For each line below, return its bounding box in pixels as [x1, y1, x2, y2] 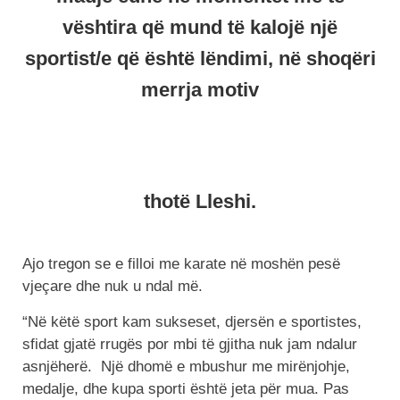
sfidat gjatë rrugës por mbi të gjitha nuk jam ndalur [22, 335, 357, 353]
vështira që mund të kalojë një [62, 16, 337, 39]
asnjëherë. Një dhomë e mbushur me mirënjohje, [22, 357, 350, 375]
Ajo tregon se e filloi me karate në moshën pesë [22, 255, 340, 273]
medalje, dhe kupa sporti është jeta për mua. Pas [22, 379, 349, 397]
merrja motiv [141, 79, 259, 102]
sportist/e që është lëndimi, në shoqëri [24, 47, 376, 71]
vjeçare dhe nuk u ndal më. [22, 278, 203, 296]
